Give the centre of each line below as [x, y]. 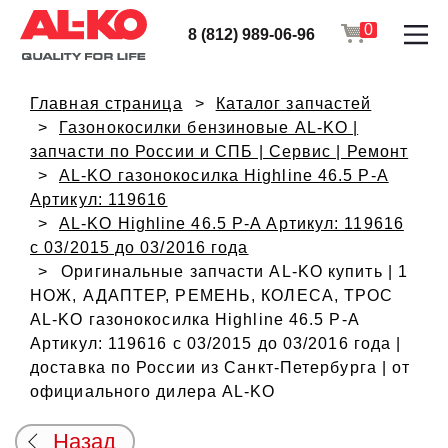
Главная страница [106, 103]
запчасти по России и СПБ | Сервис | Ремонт [219, 151]
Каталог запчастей [293, 103]
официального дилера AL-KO [153, 391]
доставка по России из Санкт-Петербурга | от [220, 367]
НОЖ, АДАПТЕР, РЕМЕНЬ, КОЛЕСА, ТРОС [212, 295]
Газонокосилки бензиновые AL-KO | [209, 127]
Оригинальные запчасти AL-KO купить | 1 [235, 271]
